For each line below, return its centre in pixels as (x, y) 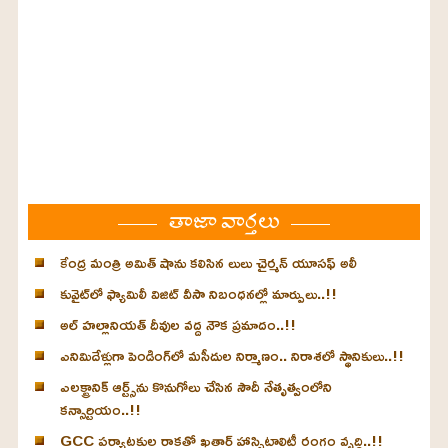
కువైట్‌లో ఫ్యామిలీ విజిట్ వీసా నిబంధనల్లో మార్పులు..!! (198, 294)
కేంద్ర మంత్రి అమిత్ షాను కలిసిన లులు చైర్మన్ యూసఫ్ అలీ (208, 263)
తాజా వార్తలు (224, 222)
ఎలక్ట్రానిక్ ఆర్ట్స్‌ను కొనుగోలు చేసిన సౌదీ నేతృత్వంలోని (195, 387)
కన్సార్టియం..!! (100, 410)
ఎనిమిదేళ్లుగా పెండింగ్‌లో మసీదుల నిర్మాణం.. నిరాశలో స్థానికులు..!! (231, 356)
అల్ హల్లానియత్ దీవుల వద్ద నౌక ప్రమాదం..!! (177, 325)
